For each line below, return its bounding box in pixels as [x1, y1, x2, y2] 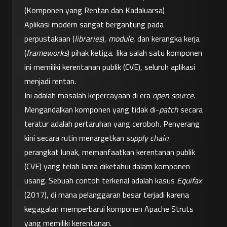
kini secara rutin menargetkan [24, 132, 126, 144]
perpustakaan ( [24, 32, 74, 45]
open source [153, 89, 194, 102]
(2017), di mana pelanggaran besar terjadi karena [24, 188, 189, 201]
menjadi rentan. [24, 75, 76, 88]
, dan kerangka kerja [133, 32, 200, 45]
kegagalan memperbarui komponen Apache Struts [24, 203, 194, 215]
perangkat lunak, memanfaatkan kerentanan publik [24, 146, 195, 159]
